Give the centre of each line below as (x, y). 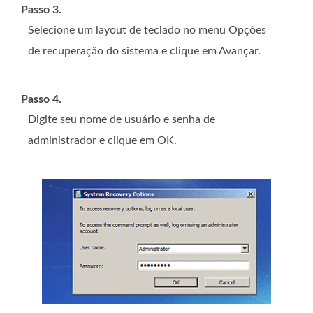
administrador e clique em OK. (102, 140)
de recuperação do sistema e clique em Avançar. (144, 51)
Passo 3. (41, 9)
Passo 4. (41, 99)
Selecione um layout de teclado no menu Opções (147, 30)
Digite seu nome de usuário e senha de (122, 119)
